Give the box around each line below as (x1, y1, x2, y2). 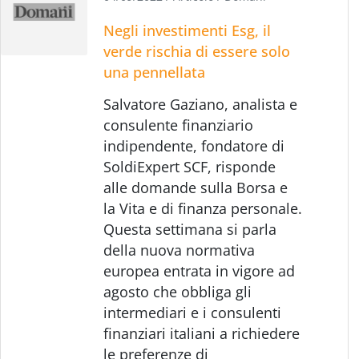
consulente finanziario (103, 115, 254, 135)
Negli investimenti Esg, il (103, 20, 272, 40)
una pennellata (103, 62, 206, 82)
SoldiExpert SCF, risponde (103, 156, 276, 176)
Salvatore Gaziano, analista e (103, 94, 298, 114)
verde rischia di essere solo (103, 41, 291, 61)
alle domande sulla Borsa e (103, 177, 288, 197)
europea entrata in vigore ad (103, 260, 296, 280)
